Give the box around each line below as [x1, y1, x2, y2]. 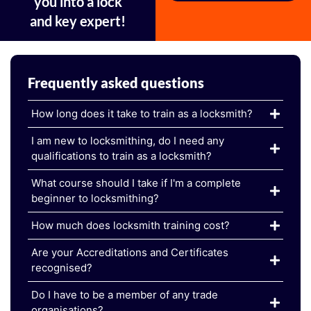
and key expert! [30, 12, 126, 29]
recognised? [31, 260, 92, 274]
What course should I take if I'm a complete [31, 176, 241, 190]
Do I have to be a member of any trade [31, 287, 218, 301]
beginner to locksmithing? [31, 191, 159, 205]
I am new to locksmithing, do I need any [31, 133, 224, 147]
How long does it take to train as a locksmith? [31, 106, 253, 120]
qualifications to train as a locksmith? [31, 149, 212, 162]
